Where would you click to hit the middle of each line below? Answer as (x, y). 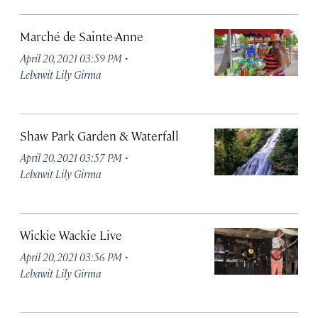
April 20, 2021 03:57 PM (71, 157)
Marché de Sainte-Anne (82, 36)
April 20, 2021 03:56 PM (71, 257)
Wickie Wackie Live (71, 235)
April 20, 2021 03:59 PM (71, 58)
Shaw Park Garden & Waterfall (99, 136)
